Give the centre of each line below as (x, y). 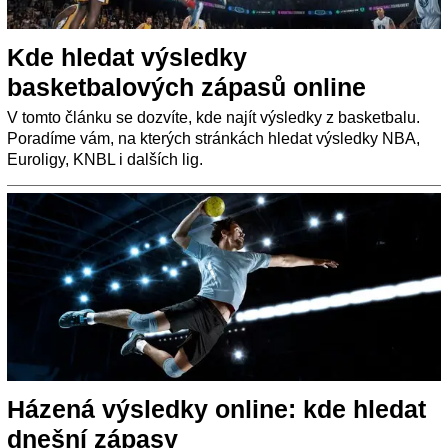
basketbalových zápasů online (186, 86)
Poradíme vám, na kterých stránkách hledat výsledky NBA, (213, 138)
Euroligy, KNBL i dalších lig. (105, 159)
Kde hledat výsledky (127, 56)
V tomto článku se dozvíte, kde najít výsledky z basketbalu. (213, 117)
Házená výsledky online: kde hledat (216, 408)
